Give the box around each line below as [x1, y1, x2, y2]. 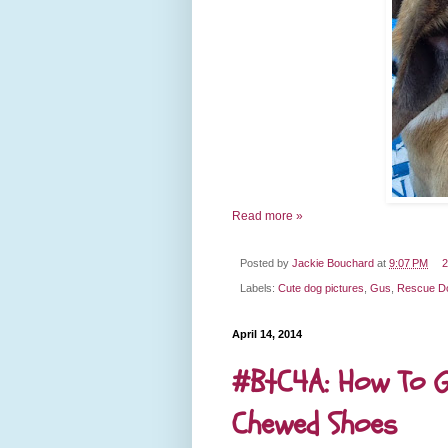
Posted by [240, 257, 292, 270]
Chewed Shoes [232, 404, 397, 446]
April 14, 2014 [232, 327, 302, 340]
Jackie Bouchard [292, 257, 374, 270]
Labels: [240, 281, 278, 294]
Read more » [232, 209, 303, 224]
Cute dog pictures [278, 281, 364, 294]
